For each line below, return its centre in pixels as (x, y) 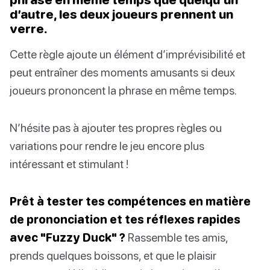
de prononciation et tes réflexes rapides (125, 219)
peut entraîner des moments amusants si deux (122, 72)
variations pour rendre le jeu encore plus (107, 145)
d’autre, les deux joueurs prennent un (121, 14)
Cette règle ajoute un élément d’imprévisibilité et (127, 54)
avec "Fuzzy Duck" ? (67, 237)
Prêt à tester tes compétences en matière (130, 201)
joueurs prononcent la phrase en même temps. (123, 90)
